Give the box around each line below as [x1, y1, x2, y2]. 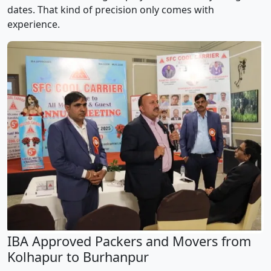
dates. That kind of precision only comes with [7, 3, 214, 17]
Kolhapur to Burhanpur [7, 248, 149, 266]
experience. [7, 18, 60, 31]
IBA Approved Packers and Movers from [7, 232, 251, 250]
